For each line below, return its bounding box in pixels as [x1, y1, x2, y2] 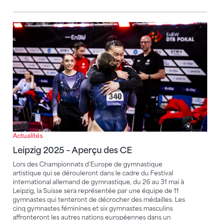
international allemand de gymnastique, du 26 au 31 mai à [13, 178, 184, 186]
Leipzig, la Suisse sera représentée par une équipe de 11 [13, 187, 179, 194]
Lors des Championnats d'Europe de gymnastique [13, 160, 163, 168]
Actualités [13, 132, 43, 139]
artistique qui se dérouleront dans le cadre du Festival [13, 169, 173, 177]
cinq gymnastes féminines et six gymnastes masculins [13, 204, 173, 212]
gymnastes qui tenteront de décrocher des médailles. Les [13, 195, 185, 203]
